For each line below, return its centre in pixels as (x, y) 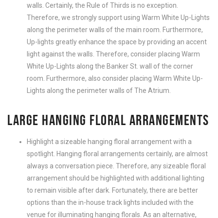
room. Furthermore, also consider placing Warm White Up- (115, 79)
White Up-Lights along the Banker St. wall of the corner (110, 66)
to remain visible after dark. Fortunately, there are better (112, 191)
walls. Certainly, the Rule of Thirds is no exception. (102, 6)
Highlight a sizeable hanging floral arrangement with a (109, 142)
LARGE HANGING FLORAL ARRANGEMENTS (108, 120)
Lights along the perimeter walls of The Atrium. (99, 91)
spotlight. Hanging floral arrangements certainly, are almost (117, 154)
